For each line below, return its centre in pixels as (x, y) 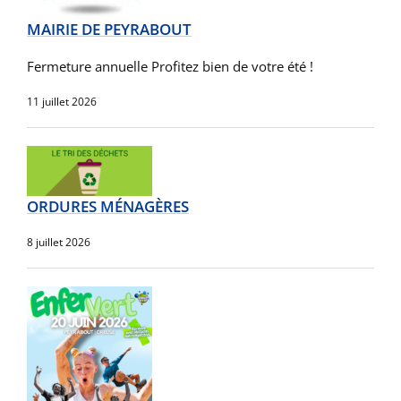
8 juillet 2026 (59, 242)
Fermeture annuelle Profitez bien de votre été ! (170, 66)
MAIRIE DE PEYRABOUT (109, 29)
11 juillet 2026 (62, 102)
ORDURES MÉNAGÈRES (108, 206)
